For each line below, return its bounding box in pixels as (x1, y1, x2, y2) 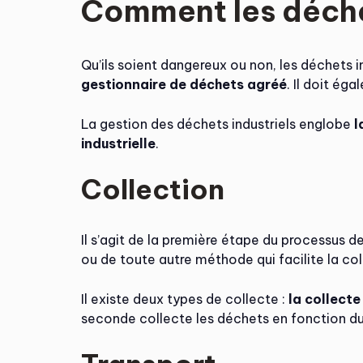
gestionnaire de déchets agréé (81, 76, 287, 92)
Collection (81, 172, 224, 207)
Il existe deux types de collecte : (81, 291, 288, 307)
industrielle (81, 135, 156, 152)
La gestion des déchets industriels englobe (81, 116, 354, 132)
